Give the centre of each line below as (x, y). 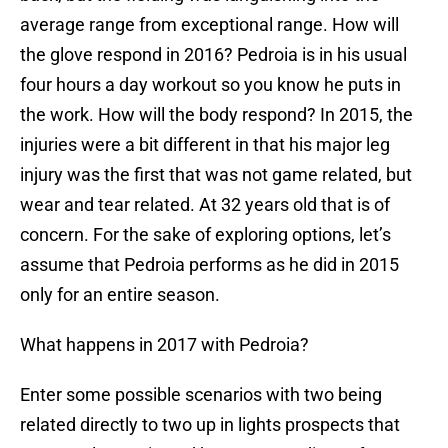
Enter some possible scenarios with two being (201, 395)
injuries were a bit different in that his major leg (205, 145)
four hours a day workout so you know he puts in (210, 85)
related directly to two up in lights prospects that (210, 425)
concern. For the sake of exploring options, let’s (205, 235)
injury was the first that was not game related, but (216, 175)
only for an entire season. (120, 295)
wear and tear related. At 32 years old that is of (205, 205)
